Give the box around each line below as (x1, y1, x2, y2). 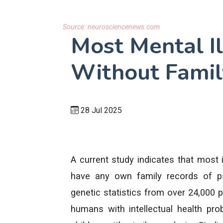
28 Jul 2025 (79, 106, 122, 115)
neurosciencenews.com (88, 23, 160, 31)
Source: (63, 23, 88, 31)
